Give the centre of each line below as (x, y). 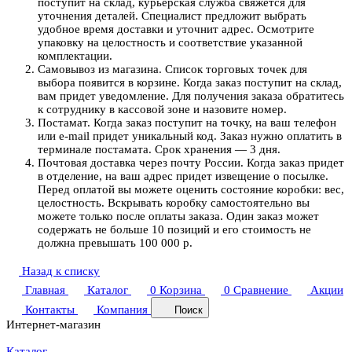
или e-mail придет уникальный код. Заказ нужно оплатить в (190, 136)
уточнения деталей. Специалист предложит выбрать (172, 16)
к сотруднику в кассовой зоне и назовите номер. (162, 110)
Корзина (181, 290)
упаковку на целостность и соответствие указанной (170, 43)
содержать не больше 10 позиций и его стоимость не (174, 230)
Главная (45, 290)
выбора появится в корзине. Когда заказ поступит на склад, (190, 83)
